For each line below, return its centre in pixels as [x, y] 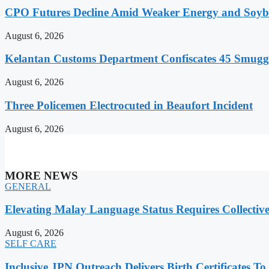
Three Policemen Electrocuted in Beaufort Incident [129, 105]
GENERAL [28, 186]
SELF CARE [31, 243]
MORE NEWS [41, 175]
